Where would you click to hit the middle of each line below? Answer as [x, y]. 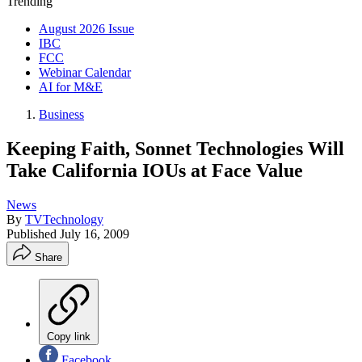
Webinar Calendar [85, 72]
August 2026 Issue [86, 29]
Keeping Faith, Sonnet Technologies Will [175, 148]
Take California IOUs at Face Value [155, 170]
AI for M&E [71, 87]
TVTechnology [64, 219]
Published [33, 234]
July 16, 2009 [95, 234]
